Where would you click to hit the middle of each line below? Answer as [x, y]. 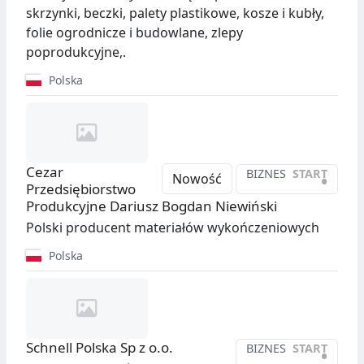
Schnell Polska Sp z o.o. [100, 348]
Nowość [197, 179]
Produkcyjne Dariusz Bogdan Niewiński [152, 206]
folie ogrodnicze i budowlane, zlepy [134, 33]
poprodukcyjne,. [76, 52]
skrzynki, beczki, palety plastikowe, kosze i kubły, [175, 13]
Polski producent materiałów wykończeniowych [173, 228]
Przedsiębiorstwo [81, 189]
